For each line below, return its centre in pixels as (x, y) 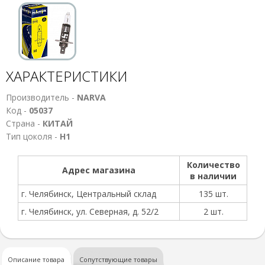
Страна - (24, 123)
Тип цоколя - (33, 136)
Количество (213, 165)
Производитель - (41, 97)
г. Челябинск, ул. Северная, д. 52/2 (90, 211)
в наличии (213, 176)
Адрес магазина (99, 170)
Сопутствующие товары (118, 259)
